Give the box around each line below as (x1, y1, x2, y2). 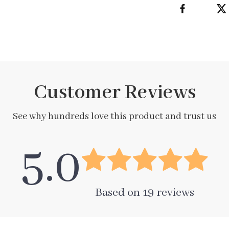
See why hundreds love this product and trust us (13, 110, 216, 123)
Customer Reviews (33, 80, 196, 105)
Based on (95, 186, 143, 200)
